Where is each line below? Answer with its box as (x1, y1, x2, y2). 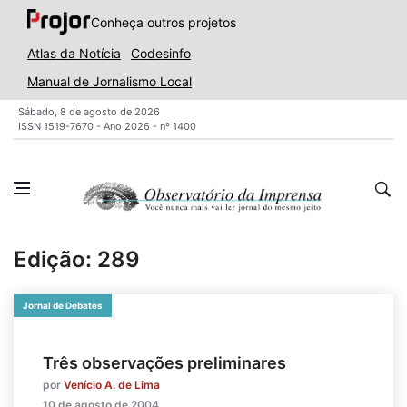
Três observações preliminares (43, 353, 286, 372)
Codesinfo (131, 45, 191, 61)
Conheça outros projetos (90, 14, 236, 30)
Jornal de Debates (23, 300, 103, 311)
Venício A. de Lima (64, 378, 160, 392)
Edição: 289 (14, 246, 140, 273)
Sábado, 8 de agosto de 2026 (18, 105, 160, 118)
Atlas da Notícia (27, 45, 121, 61)
